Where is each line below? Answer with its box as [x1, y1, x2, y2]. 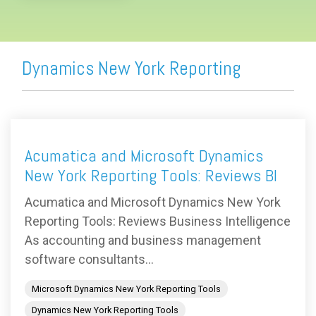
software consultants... [25, 252, 154, 267]
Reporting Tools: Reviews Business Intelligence [25, 214, 291, 229]
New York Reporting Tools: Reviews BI [25, 164, 277, 187]
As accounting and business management [25, 233, 261, 248]
